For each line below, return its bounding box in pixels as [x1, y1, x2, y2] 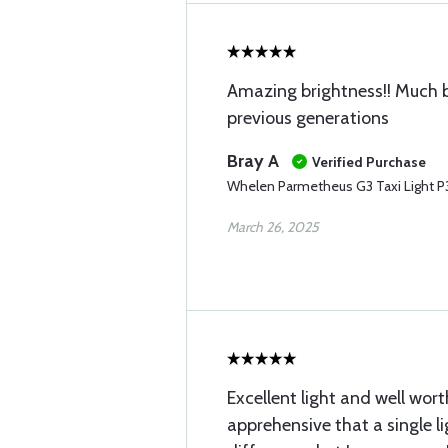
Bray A [227, 150, 279, 172]
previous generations [227, 107, 389, 129]
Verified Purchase [312, 153, 426, 171]
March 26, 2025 [227, 218, 319, 236]
